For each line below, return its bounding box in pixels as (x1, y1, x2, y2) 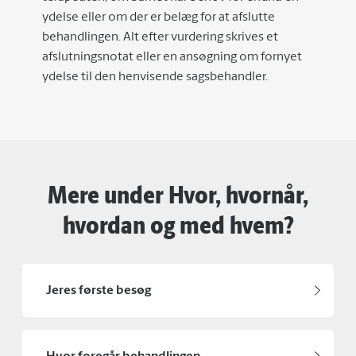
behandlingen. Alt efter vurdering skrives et (42, 31, 278, 44)
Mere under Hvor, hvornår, (48, 176, 308, 213)
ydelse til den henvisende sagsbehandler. (42, 71, 268, 83)
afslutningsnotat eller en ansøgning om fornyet (42, 51, 302, 64)
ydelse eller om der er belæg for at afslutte (42, 11, 275, 24)
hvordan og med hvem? (62, 206, 294, 243)
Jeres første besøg (46, 284, 151, 297)
